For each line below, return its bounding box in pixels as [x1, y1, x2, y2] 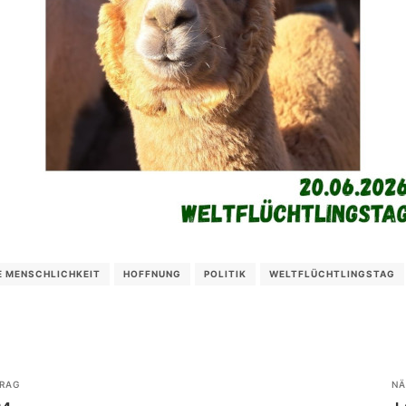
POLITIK [204, 267, 246, 279]
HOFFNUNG [123, 267, 181, 279]
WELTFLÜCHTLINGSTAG [269, 267, 395, 279]
